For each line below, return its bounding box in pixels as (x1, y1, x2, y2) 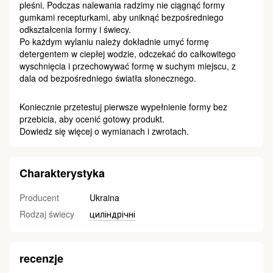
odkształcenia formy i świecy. (19, 23, 131, 36)
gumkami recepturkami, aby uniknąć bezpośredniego (19, 11, 224, 24)
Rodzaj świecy (19, 208, 74, 221)
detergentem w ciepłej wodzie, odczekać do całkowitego (19, 48, 236, 60)
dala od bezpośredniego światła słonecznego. (19, 72, 196, 85)
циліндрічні (90, 208, 135, 221)
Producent (19, 191, 59, 204)
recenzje (19, 250, 63, 267)
